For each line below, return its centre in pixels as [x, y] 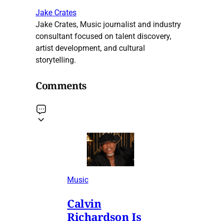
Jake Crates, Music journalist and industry [108, 25]
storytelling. [56, 60]
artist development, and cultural [90, 48]
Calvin [84, 203]
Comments [61, 85]
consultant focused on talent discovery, [103, 37]
